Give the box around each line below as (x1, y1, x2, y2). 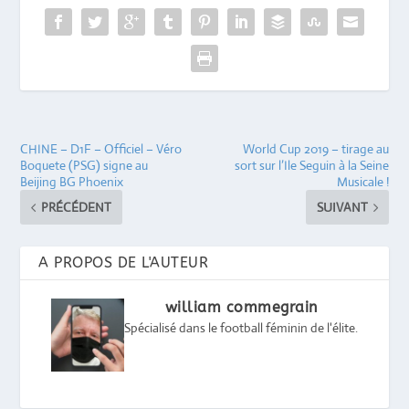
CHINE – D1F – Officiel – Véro (20, 141, 183, 158)
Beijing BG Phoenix (20, 173, 124, 191)
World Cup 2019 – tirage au (242, 141, 389, 158)
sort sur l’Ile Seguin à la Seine (234, 157, 389, 174)
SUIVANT (316, 199, 368, 216)
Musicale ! (336, 173, 389, 191)
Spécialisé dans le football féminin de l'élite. (124, 320, 358, 337)
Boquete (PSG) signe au (20, 157, 149, 174)
